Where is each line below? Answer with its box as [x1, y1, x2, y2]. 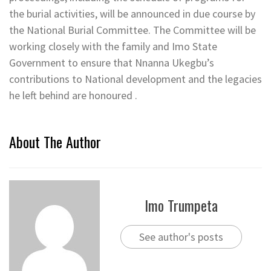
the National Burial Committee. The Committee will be [9, 23, 256, 38]
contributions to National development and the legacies [9, 72, 262, 87]
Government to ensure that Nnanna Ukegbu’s [9, 56, 214, 70]
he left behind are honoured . [9, 88, 137, 103]
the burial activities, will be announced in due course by [9, 7, 255, 21]
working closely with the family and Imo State [9, 39, 217, 54]
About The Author [9, 131, 101, 153]
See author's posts [139, 229, 223, 244]
